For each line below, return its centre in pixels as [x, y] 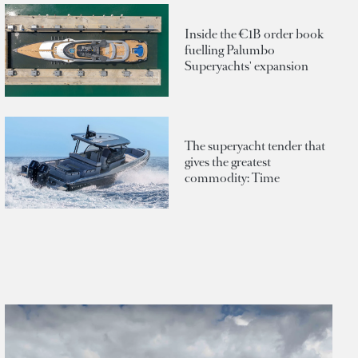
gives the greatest [228, 162]
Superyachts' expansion [247, 66]
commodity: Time [232, 178]
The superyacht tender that [255, 146]
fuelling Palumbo [230, 50]
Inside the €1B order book [254, 34]
